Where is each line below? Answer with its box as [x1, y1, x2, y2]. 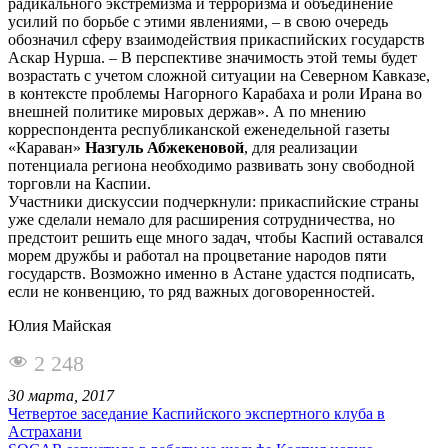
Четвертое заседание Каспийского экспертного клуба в [8, 404, 385, 422]
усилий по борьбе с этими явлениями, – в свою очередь [8, 12, 388, 30]
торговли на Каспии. [8, 174, 151, 192]
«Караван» [8, 138, 85, 156]
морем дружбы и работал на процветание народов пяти [8, 246, 387, 264]
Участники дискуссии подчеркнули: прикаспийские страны [8, 192, 419, 210]
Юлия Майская [8, 316, 111, 334]
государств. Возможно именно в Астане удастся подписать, [8, 264, 415, 282]
